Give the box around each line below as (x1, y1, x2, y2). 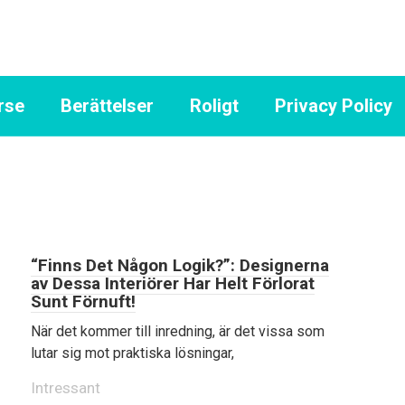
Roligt (190, 95, 239, 117)
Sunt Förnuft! (31, 291, 136, 312)
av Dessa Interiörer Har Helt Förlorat (31, 273, 315, 294)
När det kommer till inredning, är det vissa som (31, 323, 325, 340)
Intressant (31, 379, 100, 397)
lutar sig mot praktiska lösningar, (31, 344, 234, 362)
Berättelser (61, 95, 154, 117)
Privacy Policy (275, 95, 392, 117)
